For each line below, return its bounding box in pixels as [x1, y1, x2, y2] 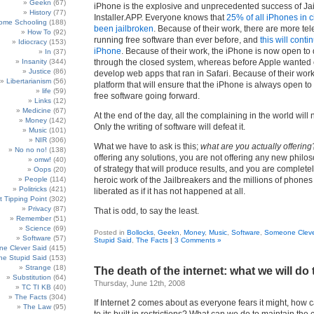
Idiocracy [18, 38, 47, 46]
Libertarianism [6, 77, 51, 85]
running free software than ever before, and [94, 35, 260, 45]
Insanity [22, 57, 47, 65]
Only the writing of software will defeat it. [94, 122, 245, 132]
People [25, 175, 48, 183]
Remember [16, 214, 51, 222]
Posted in [94, 228, 127, 236]
